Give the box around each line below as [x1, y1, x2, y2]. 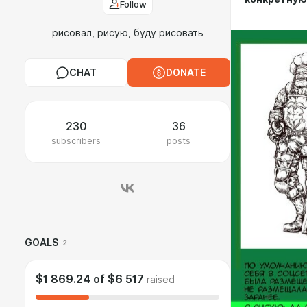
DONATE [166, 67, 206, 78]
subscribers [51, 135, 101, 146]
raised [147, 274, 175, 285]
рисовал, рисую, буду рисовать [51, 27, 204, 38]
